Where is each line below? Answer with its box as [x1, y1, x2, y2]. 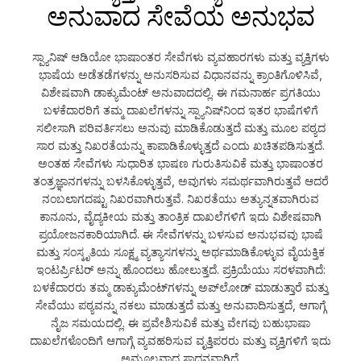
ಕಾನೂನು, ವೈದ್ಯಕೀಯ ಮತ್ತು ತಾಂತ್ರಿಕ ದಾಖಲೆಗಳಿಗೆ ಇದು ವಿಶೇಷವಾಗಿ [39, 210, 322, 224]
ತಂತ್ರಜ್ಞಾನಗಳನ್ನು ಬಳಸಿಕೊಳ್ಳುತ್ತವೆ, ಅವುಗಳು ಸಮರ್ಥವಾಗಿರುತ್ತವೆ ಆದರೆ [32, 174, 329, 189]
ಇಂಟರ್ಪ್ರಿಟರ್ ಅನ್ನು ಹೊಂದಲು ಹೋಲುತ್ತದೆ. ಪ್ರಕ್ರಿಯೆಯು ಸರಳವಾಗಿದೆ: [35, 263, 326, 277]
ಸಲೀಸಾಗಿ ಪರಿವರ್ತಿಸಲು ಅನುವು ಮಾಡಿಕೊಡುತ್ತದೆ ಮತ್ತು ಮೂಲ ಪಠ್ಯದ [35, 121, 326, 135]
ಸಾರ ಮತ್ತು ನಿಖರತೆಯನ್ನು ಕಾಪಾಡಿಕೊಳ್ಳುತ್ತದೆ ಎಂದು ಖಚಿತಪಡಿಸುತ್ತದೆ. [36, 139, 325, 153]
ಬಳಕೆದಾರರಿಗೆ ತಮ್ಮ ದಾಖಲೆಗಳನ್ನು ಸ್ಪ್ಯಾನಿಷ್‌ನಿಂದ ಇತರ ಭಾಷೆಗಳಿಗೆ [43, 103, 318, 118]
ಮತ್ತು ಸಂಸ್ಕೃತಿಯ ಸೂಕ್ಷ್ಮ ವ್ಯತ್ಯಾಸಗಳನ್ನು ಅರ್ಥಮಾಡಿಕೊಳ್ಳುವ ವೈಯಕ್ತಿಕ [36, 245, 325, 259]
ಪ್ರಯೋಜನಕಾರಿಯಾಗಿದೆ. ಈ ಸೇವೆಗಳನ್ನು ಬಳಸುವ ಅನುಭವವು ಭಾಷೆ [38, 227, 323, 242]
